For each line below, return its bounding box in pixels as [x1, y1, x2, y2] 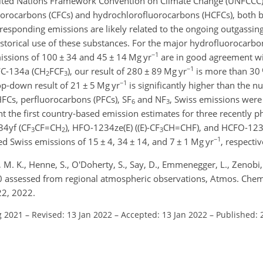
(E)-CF [137, 121, 160, 133]
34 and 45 [65, 50, 109, 63]
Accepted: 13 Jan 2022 [121, 208, 207, 220]
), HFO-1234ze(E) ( [65, 121, 137, 133]
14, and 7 [135, 135, 177, 147]
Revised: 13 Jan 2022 [32, 208, 112, 220]
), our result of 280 [68, 65, 144, 77]
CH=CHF [163, 121, 197, 133]
